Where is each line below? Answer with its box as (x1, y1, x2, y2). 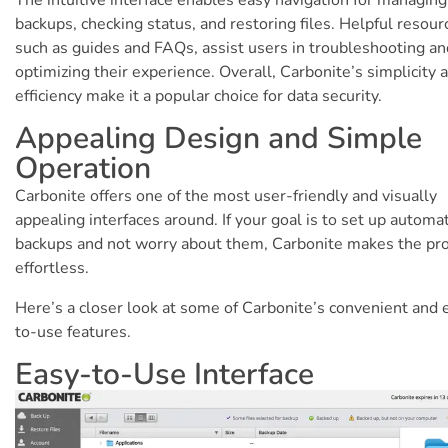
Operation (15, 147, 151, 189)
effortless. (15, 256, 89, 279)
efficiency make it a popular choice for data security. (15, 84, 382, 107)
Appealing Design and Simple (15, 117, 422, 159)
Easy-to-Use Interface (15, 353, 314, 395)
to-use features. (15, 320, 131, 343)
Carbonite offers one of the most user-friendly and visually (15, 184, 437, 207)
